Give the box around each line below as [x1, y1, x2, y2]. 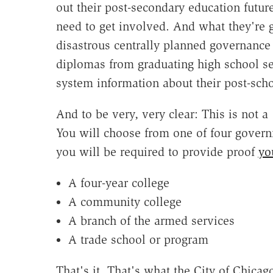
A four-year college [68, 175, 169, 191]
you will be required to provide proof [55, 144, 258, 160]
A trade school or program [68, 232, 208, 247]
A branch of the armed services [68, 213, 235, 229]
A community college [68, 194, 182, 210]
